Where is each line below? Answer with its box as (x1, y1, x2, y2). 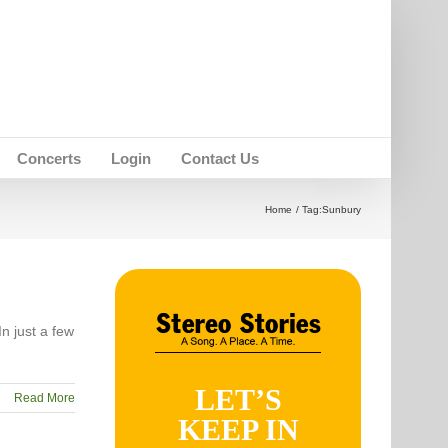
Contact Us (180, 149, 259, 167)
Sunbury (322, 203, 361, 215)
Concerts (16, 149, 81, 167)
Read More (14, 391, 76, 405)
